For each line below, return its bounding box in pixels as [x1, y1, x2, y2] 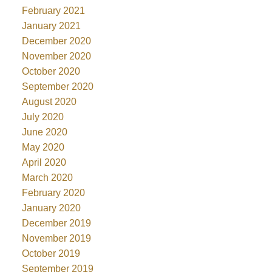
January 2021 [21, 21, 81, 32]
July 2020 [21, 112, 64, 123]
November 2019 [21, 233, 91, 244]
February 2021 [21, 5, 85, 16]
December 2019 [21, 218, 91, 229]
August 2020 [21, 97, 76, 107]
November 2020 [21, 51, 91, 62]
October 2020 [21, 66, 80, 77]
